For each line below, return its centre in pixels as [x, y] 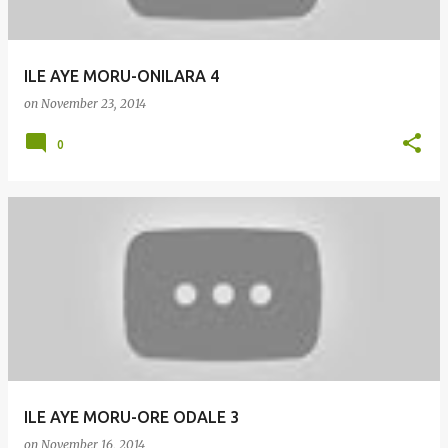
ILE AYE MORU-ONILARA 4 [121, 76]
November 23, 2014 [93, 103]
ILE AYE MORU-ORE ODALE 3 [131, 417]
